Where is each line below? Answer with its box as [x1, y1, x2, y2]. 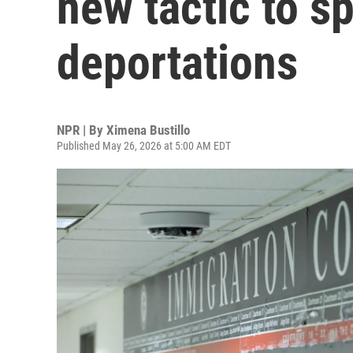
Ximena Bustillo [106, 122, 190, 138]
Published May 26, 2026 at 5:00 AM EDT [57, 139, 231, 152]
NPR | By [57, 122, 106, 138]
